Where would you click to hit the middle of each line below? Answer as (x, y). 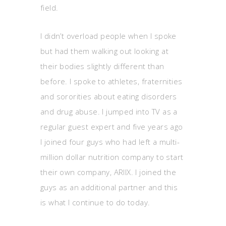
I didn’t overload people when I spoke (108, 36)
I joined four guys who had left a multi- (110, 142)
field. (49, 8)
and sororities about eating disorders (109, 96)
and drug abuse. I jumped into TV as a (109, 111)
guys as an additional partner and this (109, 187)
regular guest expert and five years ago (112, 127)
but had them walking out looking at (104, 51)
